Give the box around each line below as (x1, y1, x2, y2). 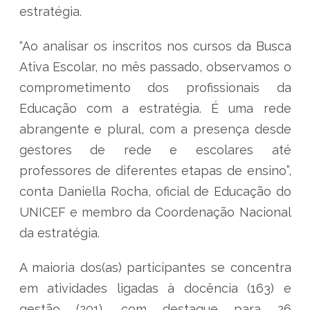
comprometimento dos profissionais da (19, 80, 291, 95)
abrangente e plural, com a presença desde (19, 122, 291, 136)
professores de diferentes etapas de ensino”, (19, 163, 291, 178)
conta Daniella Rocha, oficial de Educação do (19, 184, 291, 199)
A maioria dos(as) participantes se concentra (19, 260, 291, 275)
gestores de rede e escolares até (19, 143, 291, 157)
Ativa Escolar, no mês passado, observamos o (19, 60, 291, 74)
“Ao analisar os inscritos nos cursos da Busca (19, 39, 291, 53)
